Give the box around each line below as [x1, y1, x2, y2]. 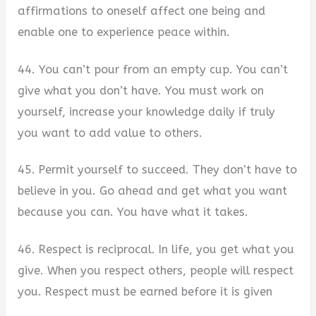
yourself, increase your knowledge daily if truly [18, 104, 276, 119]
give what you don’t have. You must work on [18, 83, 265, 97]
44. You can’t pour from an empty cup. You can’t [18, 62, 288, 76]
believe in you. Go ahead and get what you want [18, 184, 288, 198]
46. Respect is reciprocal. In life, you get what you [18, 243, 295, 257]
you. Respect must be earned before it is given [18, 285, 273, 299]
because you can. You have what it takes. [18, 205, 249, 219]
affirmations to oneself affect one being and [18, 4, 266, 18]
